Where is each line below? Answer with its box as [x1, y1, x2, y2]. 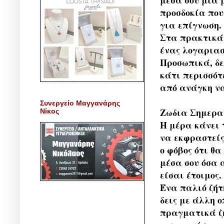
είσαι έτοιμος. [160, 168, 221, 181]
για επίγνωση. [160, 18, 221, 31]
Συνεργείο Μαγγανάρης [40, 98, 120, 107]
